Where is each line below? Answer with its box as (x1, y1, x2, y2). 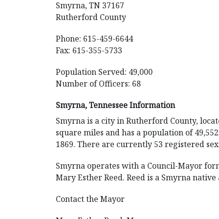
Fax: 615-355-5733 (56, 45, 122, 56)
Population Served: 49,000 (56, 66, 153, 77)
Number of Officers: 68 (56, 78, 141, 89)
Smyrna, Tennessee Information (56, 100, 175, 110)
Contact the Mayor (56, 194, 125, 204)
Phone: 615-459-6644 (56, 33, 133, 44)
